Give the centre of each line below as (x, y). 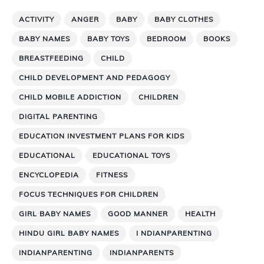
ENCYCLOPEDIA (49, 174)
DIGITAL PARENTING (58, 116)
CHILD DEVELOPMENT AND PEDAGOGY (95, 77)
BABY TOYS (108, 38)
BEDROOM (166, 38)
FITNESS (112, 174)
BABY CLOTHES (184, 19)
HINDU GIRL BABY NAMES (69, 233)
